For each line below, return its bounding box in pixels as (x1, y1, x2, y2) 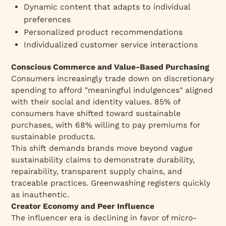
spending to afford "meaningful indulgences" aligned (11, 85, 213, 95)
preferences (24, 14, 71, 24)
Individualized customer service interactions (24, 39, 198, 49)
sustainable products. (11, 131, 96, 141)
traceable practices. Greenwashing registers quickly (11, 178, 211, 188)
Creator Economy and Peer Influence (11, 201, 155, 211)
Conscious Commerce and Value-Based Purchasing (11, 62, 210, 72)
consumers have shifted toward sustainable (11, 108, 181, 118)
